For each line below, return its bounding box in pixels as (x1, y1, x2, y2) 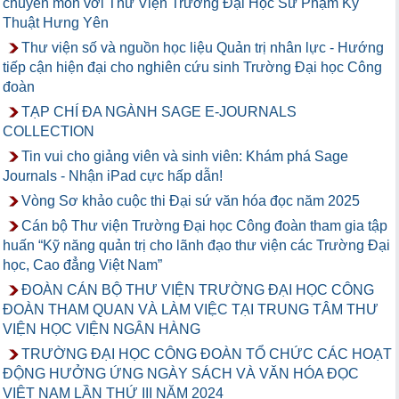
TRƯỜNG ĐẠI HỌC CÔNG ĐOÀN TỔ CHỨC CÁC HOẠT (21, 346, 392, 362)
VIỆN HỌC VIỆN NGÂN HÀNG (3, 322, 200, 338)
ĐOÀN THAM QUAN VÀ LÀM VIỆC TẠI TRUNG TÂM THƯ (3, 302, 379, 318)
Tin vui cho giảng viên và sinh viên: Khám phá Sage (21, 149, 348, 165)
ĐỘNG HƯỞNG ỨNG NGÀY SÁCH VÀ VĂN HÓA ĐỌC (3, 366, 359, 382)
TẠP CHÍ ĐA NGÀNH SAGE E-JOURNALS (21, 104, 297, 120)
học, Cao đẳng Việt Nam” (3, 257, 162, 273)
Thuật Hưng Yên (3, 15, 109, 31)
